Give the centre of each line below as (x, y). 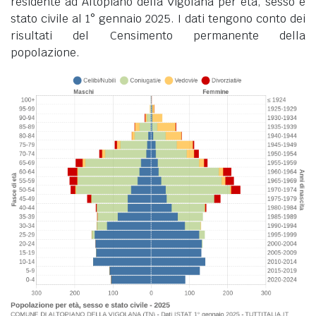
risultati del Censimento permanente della (158, 35)
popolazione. (45, 52)
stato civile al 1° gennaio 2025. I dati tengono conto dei (158, 18)
